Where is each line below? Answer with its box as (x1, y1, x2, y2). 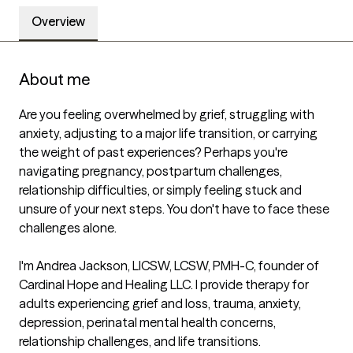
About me (19, 69, 90, 90)
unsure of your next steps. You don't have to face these (19, 201, 329, 217)
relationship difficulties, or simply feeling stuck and (19, 182, 302, 199)
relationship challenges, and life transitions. (19, 333, 261, 350)
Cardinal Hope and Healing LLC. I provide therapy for (19, 277, 309, 293)
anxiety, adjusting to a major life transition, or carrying (19, 125, 318, 142)
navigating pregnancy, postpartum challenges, (19, 163, 282, 180)
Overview (32, 13, 85, 30)
